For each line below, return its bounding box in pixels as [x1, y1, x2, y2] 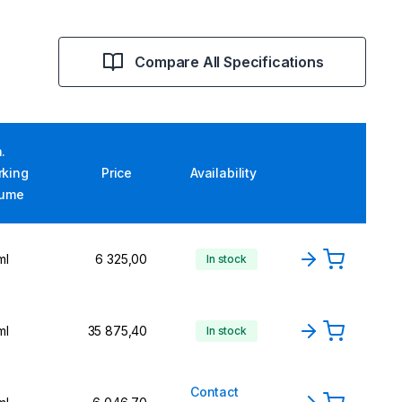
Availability [190, 165, 257, 180]
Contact [190, 384, 239, 399]
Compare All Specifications [135, 53, 324, 71]
